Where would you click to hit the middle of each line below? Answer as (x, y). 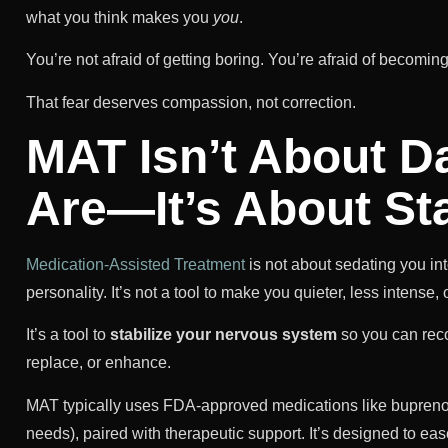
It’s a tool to (68, 335)
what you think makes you (119, 17)
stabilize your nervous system (223, 335)
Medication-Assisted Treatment (135, 264)
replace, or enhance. (98, 363)
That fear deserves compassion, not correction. (191, 102)
